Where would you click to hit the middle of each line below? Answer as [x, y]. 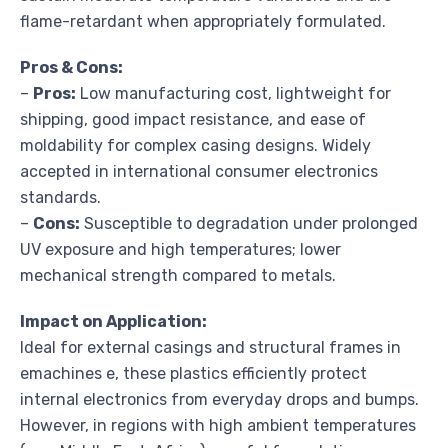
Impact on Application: [113, 321]
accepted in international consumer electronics [199, 171]
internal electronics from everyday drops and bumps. [219, 399]
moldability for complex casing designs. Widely [195, 145]
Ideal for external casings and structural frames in [210, 347]
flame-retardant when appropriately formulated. [203, 21]
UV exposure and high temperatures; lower [180, 249]
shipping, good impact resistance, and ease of [193, 119]
